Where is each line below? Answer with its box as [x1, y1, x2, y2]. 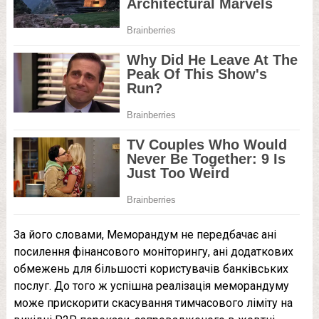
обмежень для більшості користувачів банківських [13, 262, 288, 276]
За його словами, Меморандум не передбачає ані [13, 228, 276, 242]
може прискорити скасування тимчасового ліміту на [13, 296, 293, 310]
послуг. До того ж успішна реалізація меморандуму [13, 279, 289, 293]
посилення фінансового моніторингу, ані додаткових [13, 245, 293, 259]
